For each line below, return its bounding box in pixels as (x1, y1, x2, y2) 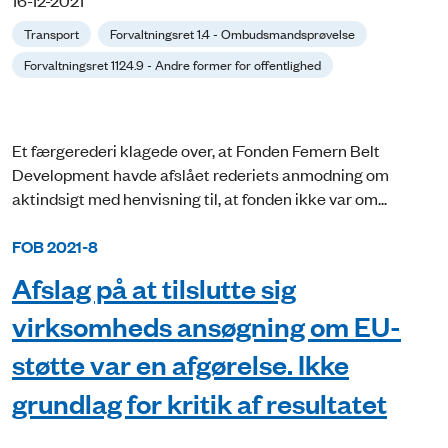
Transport (24, 23, 79, 43)
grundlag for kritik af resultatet (12, 385, 387, 421)
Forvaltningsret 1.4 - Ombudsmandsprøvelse (110, 23, 355, 43)
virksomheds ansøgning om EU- (12, 308, 401, 344)
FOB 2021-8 (12, 234, 98, 258)
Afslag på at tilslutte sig (12, 270, 296, 306)
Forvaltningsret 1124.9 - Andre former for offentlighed (24, 54, 321, 74)
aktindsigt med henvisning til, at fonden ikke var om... (12, 186, 387, 209)
